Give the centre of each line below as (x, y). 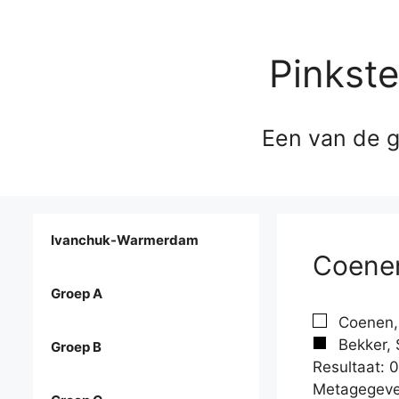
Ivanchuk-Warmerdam (125, 240)
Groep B (76, 347)
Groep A (77, 294)
